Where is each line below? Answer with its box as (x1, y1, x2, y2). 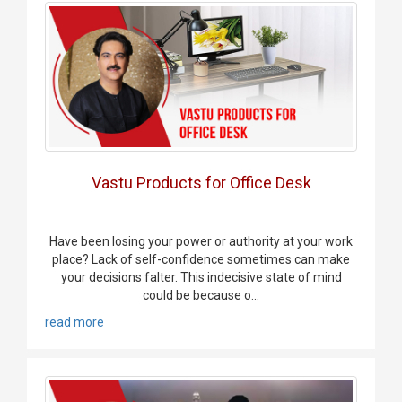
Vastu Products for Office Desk (91, 173, 311, 193)
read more (45, 315, 104, 330)
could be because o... (143, 288, 259, 303)
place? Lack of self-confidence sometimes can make (52, 252, 350, 267)
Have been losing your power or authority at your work (49, 234, 353, 249)
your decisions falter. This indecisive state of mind (60, 270, 342, 285)
